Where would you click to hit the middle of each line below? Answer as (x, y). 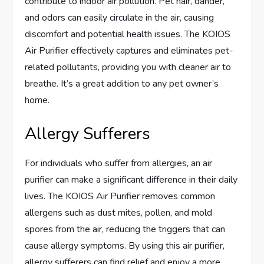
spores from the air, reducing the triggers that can (125, 230)
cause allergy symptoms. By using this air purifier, (125, 246)
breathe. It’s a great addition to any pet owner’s (122, 84)
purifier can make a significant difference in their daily (131, 180)
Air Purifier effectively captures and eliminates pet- (129, 51)
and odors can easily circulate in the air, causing (120, 18)
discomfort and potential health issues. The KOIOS (128, 34)
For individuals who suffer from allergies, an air (119, 164)
